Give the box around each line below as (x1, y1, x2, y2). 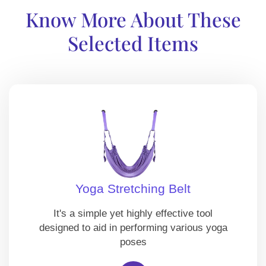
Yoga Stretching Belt (75, 181, 191, 195)
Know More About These (25, 5, 241, 32)
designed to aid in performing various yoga (39, 221, 227, 233)
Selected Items (68, 29, 198, 56)
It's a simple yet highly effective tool (53, 207, 213, 219)
